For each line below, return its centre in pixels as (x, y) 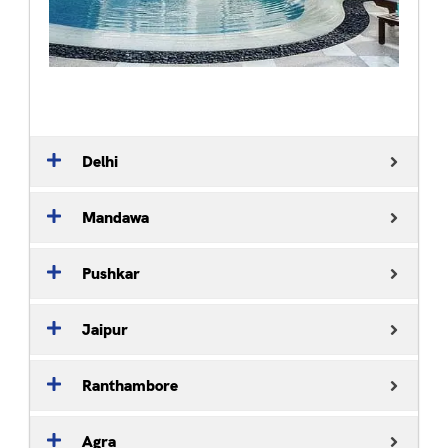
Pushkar (111, 273)
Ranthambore (130, 385)
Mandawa (115, 217)
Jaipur (105, 329)
